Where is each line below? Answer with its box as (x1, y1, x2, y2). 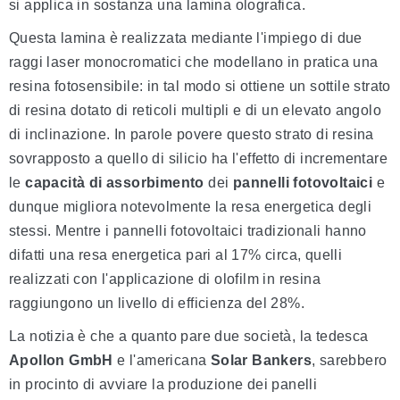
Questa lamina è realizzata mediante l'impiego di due (9, 30, 362, 46)
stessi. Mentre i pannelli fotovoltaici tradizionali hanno (9, 223, 367, 239)
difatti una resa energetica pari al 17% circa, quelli (9, 247, 343, 263)
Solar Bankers (210, 353, 312, 369)
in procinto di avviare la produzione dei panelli (9, 377, 318, 393)
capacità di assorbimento (25, 175, 204, 191)
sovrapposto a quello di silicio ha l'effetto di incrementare (9, 151, 387, 167)
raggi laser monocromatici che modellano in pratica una (9, 54, 379, 71)
